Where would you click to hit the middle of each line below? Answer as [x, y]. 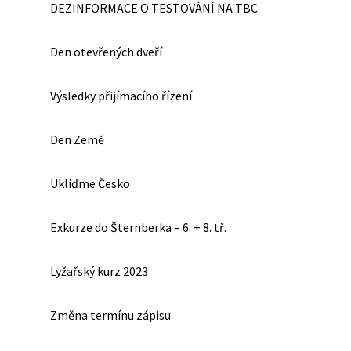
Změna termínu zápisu [110, 315]
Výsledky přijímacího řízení [121, 96]
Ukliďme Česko [90, 183]
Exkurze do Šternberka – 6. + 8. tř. [138, 227]
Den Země [77, 139]
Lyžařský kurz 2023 [99, 271]
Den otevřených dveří [106, 52]
